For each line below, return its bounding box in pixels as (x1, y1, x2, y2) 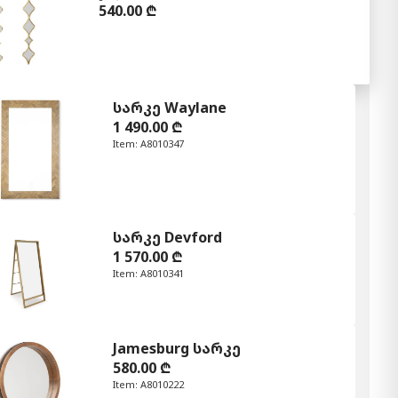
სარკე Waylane (113, 97, 227, 117)
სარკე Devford (113, 227, 222, 247)
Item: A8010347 (113, 136, 184, 150)
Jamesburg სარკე (113, 338, 241, 359)
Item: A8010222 (113, 378, 184, 392)
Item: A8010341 (113, 266, 184, 280)
